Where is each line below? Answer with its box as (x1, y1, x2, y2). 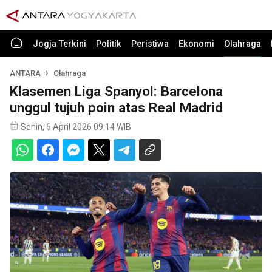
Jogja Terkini (33, 39, 86, 49)
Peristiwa (131, 39, 169, 49)
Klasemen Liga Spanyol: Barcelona (10, 83, 223, 99)
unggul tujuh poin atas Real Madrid (10, 100, 223, 115)
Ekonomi (178, 39, 214, 49)
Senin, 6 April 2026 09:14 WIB (21, 122, 131, 132)
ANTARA (10, 69, 41, 78)
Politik (96, 39, 121, 49)
